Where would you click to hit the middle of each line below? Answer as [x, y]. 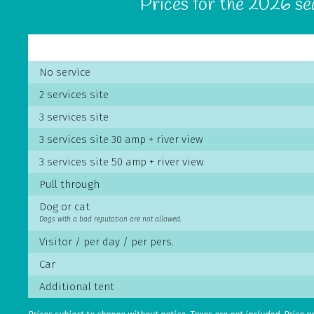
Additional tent [76, 286]
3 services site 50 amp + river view [121, 162]
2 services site [74, 94]
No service [64, 72]
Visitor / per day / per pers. [106, 241]
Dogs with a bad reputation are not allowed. [110, 219]
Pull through [69, 184]
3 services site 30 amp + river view [121, 139]
